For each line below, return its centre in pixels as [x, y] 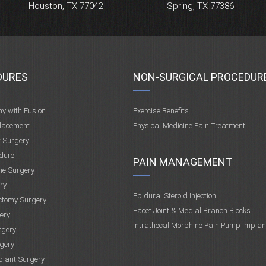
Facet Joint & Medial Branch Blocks [191, 210]
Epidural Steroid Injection [174, 196]
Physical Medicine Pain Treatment [189, 126]
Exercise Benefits [161, 111]
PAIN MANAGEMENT [183, 162]
